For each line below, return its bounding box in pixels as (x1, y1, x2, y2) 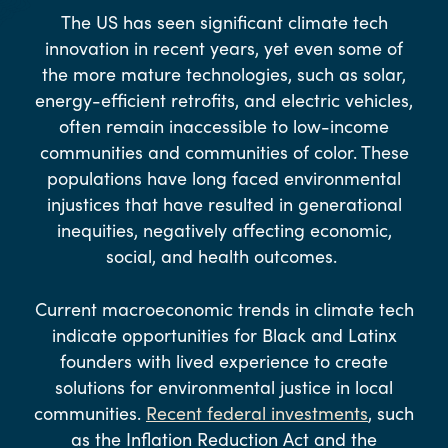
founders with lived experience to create (60, 347, 388, 373)
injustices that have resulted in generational (46, 190, 402, 216)
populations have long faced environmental (47, 164, 401, 190)
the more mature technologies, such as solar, (42, 60, 406, 86)
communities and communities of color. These (39, 138, 409, 164)
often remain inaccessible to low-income (59, 112, 389, 138)
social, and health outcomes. (106, 242, 342, 268)
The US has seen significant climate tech (60, 8, 388, 34)
